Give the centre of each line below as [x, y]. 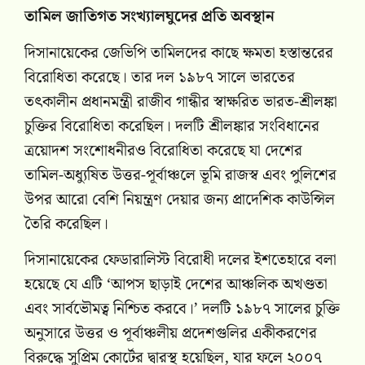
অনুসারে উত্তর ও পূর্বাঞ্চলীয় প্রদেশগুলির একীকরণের [171, 334]
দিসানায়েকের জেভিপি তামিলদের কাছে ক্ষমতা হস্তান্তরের [179, 53]
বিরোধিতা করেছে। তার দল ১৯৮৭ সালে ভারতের [160, 77]
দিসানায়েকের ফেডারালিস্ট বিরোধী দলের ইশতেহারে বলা [180, 261]
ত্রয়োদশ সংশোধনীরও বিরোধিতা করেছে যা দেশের [163, 151]
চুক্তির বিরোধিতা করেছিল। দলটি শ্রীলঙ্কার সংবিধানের [172, 126]
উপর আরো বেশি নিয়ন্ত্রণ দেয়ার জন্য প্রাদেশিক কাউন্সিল [180, 200]
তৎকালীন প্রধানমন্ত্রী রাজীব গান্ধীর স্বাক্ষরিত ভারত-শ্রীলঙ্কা [181, 102]
